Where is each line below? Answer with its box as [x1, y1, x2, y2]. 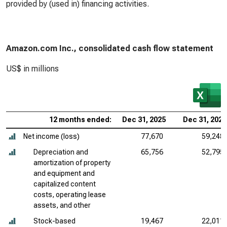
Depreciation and [33, 148, 88, 156]
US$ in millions [6, 64, 59, 73]
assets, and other [33, 201, 91, 209]
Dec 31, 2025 [122, 116, 166, 124]
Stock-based [33, 217, 75, 225]
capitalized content [33, 180, 96, 188]
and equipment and [33, 169, 95, 177]
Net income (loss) [23, 132, 80, 140]
